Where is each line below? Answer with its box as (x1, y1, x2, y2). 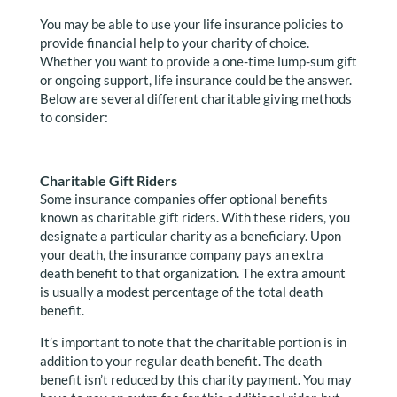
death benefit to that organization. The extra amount (39, 265, 346, 281)
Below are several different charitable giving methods (39, 90, 352, 106)
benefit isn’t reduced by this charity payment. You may (39, 371, 352, 387)
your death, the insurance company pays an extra (39, 246, 323, 262)
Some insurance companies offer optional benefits (39, 191, 328, 206)
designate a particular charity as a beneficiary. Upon (39, 228, 341, 244)
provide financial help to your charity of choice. (39, 35, 309, 51)
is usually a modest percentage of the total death (39, 284, 323, 300)
